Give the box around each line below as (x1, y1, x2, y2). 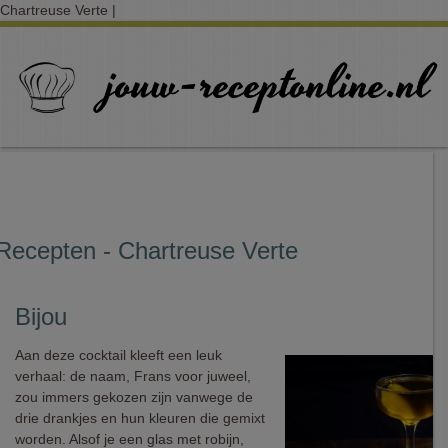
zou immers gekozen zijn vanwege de (15, 389, 253, 405)
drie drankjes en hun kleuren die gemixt (15, 410, 265, 426)
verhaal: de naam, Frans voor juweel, (15, 368, 251, 384)
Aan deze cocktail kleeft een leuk (15, 347, 222, 363)
